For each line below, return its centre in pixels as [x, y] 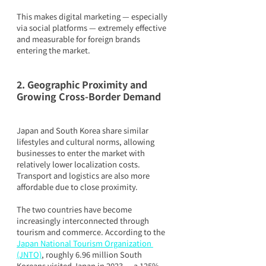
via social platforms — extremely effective [92, 27]
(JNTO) [29, 254]
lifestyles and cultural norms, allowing [86, 141]
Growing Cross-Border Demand [89, 96]
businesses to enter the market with [82, 153]
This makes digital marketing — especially [93, 16]
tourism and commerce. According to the [92, 232]
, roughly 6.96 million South [93, 254]
